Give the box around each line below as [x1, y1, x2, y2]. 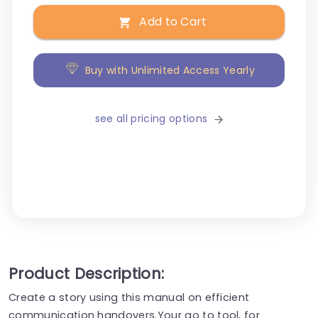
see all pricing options [94, 111, 208, 126]
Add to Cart [139, 13, 207, 31]
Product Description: [9, 263, 165, 284]
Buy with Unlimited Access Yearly [84, 63, 255, 78]
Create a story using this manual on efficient [9, 290, 250, 305]
